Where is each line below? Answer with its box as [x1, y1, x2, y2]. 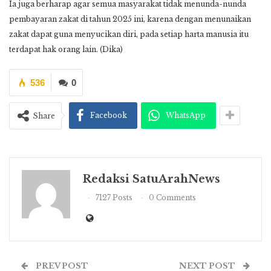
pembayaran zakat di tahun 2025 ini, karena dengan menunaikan [9, 14, 251, 24]
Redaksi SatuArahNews [82, 172, 220, 186]
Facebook [90, 110, 127, 120]
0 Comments [149, 193, 196, 203]
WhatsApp [166, 110, 206, 120]
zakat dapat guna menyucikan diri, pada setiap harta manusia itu [9, 29, 249, 39]
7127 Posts [96, 193, 132, 203]
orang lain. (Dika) [58, 44, 123, 54]
